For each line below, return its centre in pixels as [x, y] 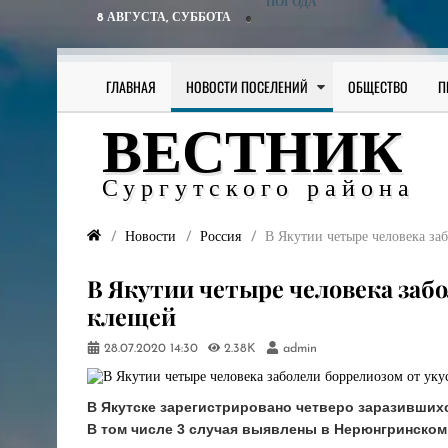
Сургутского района [258, 190]
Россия [220, 237]
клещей [131, 316]
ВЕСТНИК [252, 157]
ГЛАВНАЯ [131, 86]
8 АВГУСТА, [134, 18]
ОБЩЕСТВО [378, 86]
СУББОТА [201, 18]
